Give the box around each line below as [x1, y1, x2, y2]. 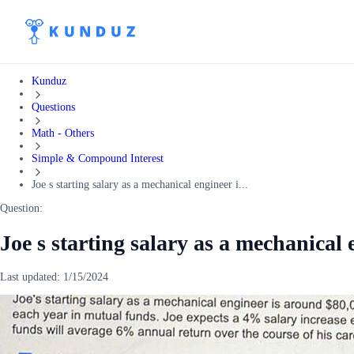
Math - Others [32, 126, 94, 139]
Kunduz [32, 75, 66, 87]
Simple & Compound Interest [32, 153, 164, 165]
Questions [32, 100, 75, 113]
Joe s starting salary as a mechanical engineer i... [32, 179, 248, 191]
